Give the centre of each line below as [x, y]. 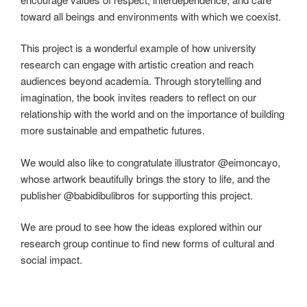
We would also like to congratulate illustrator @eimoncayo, [150, 162]
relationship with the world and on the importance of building [152, 113]
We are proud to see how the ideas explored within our [141, 226]
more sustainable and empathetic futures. [113, 130]
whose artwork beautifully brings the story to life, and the [145, 178]
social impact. [51, 259]
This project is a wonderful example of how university [138, 48]
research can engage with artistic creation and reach [137, 64]
